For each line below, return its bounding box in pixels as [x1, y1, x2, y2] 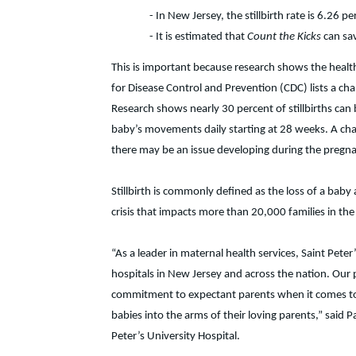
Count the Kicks [247, 31, 323, 43]
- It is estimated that [149, 31, 247, 43]
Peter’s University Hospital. [111, 331, 240, 342]
